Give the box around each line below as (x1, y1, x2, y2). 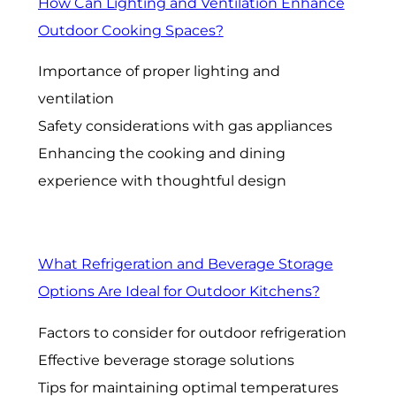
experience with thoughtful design (37, 172, 286, 190)
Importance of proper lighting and (37, 63, 280, 80)
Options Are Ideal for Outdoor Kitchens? (37, 282, 320, 300)
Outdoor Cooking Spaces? (37, 21, 224, 39)
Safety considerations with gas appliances (37, 118, 332, 135)
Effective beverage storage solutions (37, 351, 294, 369)
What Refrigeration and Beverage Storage (37, 255, 333, 272)
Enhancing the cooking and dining (37, 145, 286, 163)
